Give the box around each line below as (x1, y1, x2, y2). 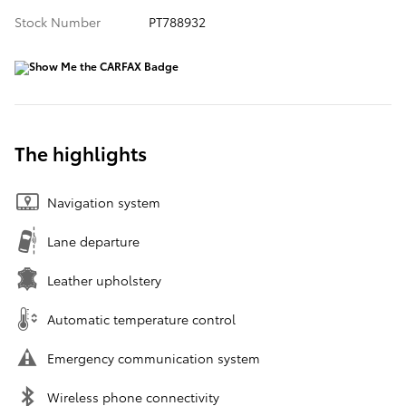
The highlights (14, 140, 147, 167)
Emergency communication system (47, 349, 260, 368)
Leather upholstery (47, 271, 161, 290)
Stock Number (14, 13, 101, 32)
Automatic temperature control (47, 310, 236, 329)
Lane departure (47, 232, 140, 251)
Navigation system (47, 193, 160, 212)
